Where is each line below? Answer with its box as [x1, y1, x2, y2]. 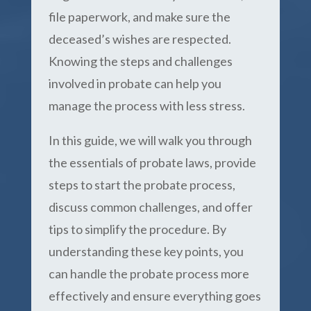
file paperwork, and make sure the [48, 9, 230, 24]
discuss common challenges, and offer [48, 199, 253, 215]
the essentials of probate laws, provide [48, 155, 256, 170]
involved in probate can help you [48, 76, 221, 91]
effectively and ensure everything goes [48, 288, 261, 303]
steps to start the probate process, [48, 177, 235, 192]
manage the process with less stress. [48, 98, 245, 113]
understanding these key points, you [48, 244, 244, 259]
